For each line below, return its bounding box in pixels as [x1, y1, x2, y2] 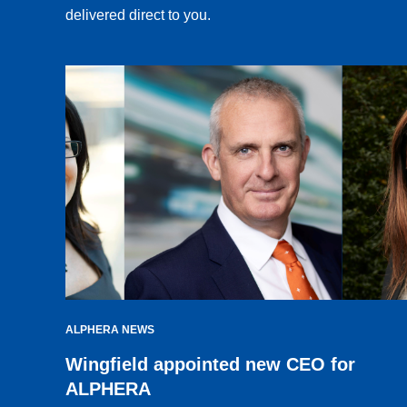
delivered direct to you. [65, 7, 211, 24]
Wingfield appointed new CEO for [65, 354, 355, 375]
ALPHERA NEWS [65, 323, 154, 337]
